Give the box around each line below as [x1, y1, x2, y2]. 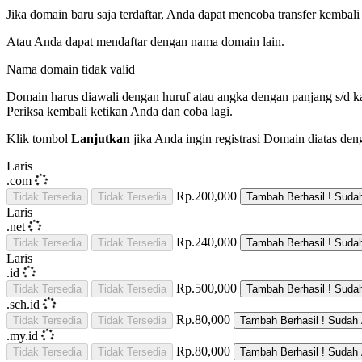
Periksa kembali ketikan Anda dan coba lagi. [6, 104, 233, 119]
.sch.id [6, 297, 43, 312]
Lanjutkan [71, 132, 130, 146]
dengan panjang [248, 90, 335, 104]
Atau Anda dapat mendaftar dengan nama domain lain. [6, 35, 284, 49]
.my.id [6, 329, 41, 343]
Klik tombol [6, 132, 71, 146]
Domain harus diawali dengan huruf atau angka [6, 90, 248, 104]
